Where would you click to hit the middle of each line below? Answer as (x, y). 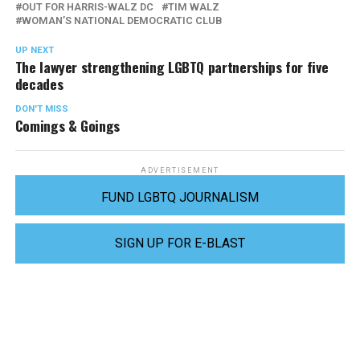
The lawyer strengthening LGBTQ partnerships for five (172, 66)
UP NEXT (34, 50)
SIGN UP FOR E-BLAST (180, 243)
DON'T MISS (41, 108)
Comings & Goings (67, 125)
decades (39, 83)
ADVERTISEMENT (180, 170)
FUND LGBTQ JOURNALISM (180, 197)
